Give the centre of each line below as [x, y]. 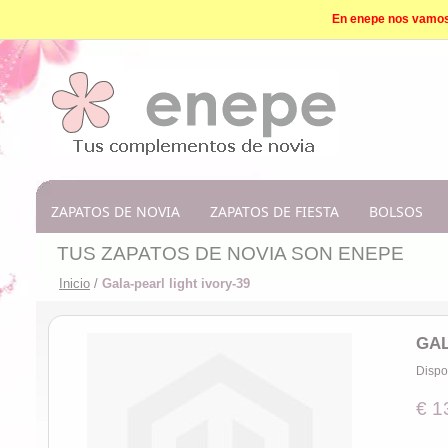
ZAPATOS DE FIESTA [274, 211]
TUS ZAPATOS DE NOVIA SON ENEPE [230, 253]
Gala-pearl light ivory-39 [176, 283]
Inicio [74, 283]
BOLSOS [396, 211]
